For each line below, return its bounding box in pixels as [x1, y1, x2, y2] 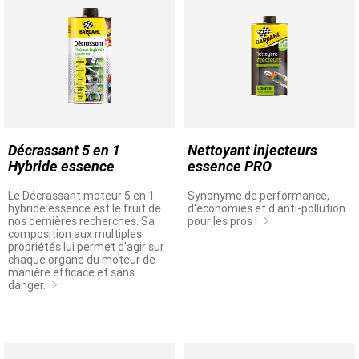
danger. [8, 279, 48, 292]
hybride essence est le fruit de [8, 202, 161, 215]
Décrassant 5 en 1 [8, 142, 120, 159]
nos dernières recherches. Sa [8, 215, 155, 228]
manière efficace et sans [8, 266, 135, 279]
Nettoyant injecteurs [188, 142, 317, 159]
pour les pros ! [188, 215, 260, 228]
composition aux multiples [8, 228, 142, 240]
